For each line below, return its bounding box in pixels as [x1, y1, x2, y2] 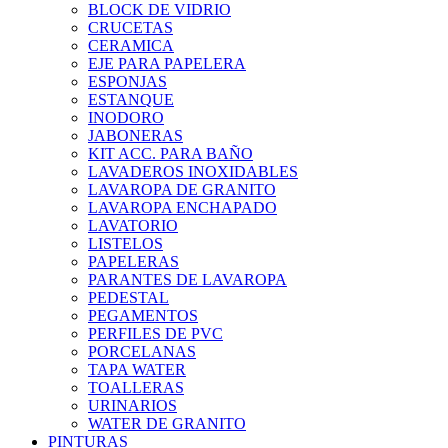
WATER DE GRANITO [88, 415, 246, 433]
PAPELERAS [88, 253, 179, 271]
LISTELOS [88, 235, 163, 253]
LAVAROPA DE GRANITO [88, 181, 276, 199]
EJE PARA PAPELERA [88, 55, 246, 73]
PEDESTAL [88, 289, 169, 307]
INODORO [88, 109, 164, 127]
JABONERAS [88, 127, 183, 145]
